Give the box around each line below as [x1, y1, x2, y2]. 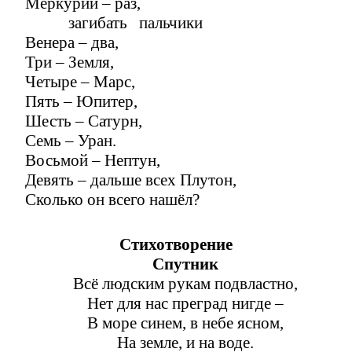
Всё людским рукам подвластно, [73, 273, 298, 293]
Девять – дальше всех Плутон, [25, 170, 236, 189]
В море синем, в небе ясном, [87, 313, 284, 332]
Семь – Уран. [25, 130, 116, 150]
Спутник [152, 254, 218, 273]
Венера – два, [25, 32, 119, 52]
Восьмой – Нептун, [25, 150, 160, 170]
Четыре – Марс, [25, 71, 135, 91]
